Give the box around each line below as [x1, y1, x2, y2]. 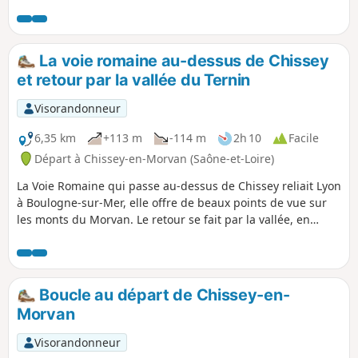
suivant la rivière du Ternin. [17, 228, 165, 244]
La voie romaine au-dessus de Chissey [35, 50, 329, 70]
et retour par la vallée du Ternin [17, 70, 251, 89]
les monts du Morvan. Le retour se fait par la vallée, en [17, 211, 310, 227]
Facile [288, 130, 319, 146]
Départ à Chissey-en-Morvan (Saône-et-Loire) [34, 150, 274, 166]
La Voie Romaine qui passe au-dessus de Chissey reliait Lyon [17, 177, 341, 193]
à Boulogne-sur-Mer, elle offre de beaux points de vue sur [17, 194, 327, 210]
